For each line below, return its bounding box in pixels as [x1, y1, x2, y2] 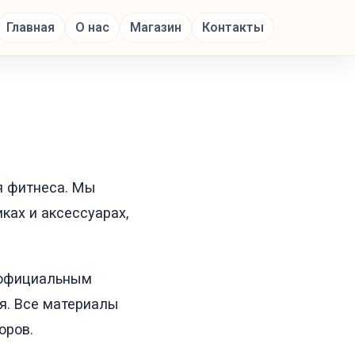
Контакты [202, 20, 264, 35]
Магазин [130, 20, 181, 35]
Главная [6, 20, 55, 35]
